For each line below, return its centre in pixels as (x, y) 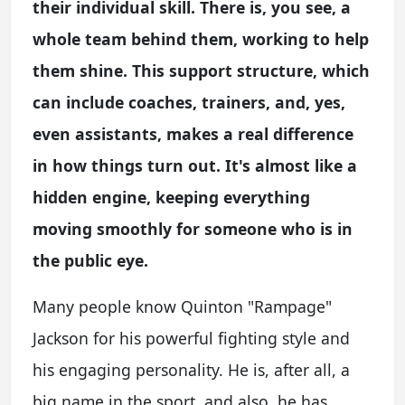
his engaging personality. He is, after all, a (191, 370)
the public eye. (90, 260)
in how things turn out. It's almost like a (195, 165)
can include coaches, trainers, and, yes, (189, 102)
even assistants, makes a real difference (193, 134)
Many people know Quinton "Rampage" (182, 306)
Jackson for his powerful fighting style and (191, 338)
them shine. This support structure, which (201, 71)
